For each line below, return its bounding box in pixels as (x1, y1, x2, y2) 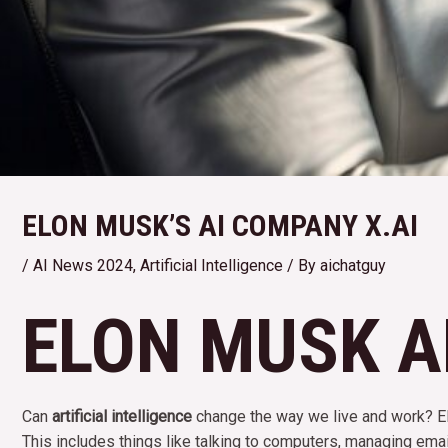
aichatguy (320, 256, 386, 276)
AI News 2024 (33, 256, 133, 276)
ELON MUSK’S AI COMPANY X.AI (22, 208, 418, 244)
